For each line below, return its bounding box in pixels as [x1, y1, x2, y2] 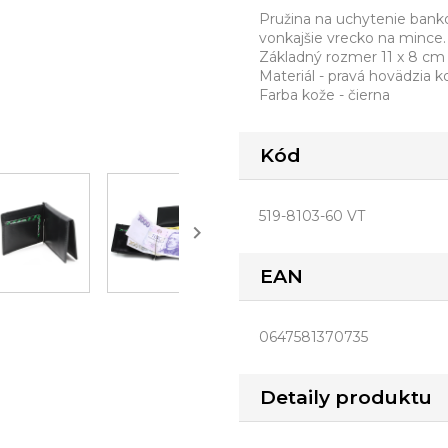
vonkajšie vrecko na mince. [259, 28, 446, 47]
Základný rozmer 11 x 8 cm [259, 47, 445, 66]
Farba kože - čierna [259, 85, 390, 104]
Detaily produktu [260, 385, 432, 409]
